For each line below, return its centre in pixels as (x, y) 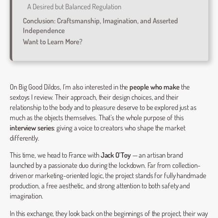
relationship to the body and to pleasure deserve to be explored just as (103, 107)
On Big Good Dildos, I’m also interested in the (70, 86)
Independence (44, 30)
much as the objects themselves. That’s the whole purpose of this (97, 117)
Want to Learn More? (52, 42)
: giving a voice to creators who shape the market (119, 127)
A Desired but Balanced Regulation (74, 6)
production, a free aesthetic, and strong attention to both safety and (100, 186)
